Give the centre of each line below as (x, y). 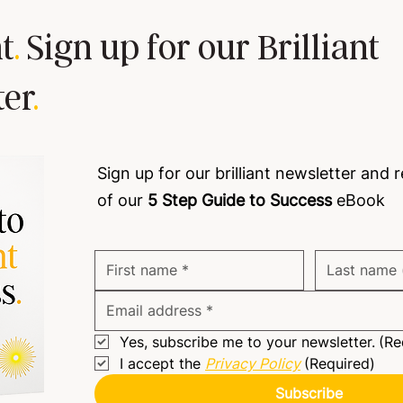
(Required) (340, 364)
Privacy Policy (253, 364)
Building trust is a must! (153, 108)
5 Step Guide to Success (240, 201)
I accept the (162, 364)
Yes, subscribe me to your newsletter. (247, 342)
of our (122, 201)
